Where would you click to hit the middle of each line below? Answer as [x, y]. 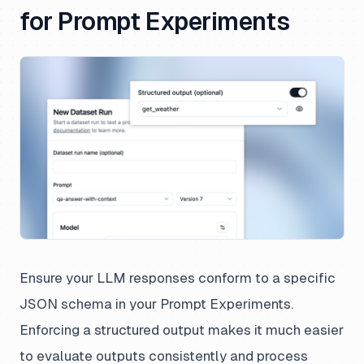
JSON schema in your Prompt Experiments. [156, 304]
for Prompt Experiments [155, 22]
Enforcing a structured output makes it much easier [182, 330]
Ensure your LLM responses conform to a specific [178, 278]
